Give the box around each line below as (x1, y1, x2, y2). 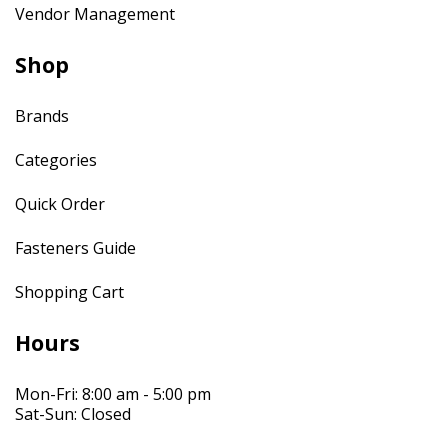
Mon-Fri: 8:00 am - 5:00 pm (15, 382, 211, 405)
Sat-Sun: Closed (15, 402, 131, 425)
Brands (15, 104, 69, 127)
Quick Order (15, 192, 105, 215)
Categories (15, 148, 97, 171)
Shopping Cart (15, 280, 124, 303)
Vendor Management (15, 2, 175, 25)
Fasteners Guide (15, 236, 136, 259)
